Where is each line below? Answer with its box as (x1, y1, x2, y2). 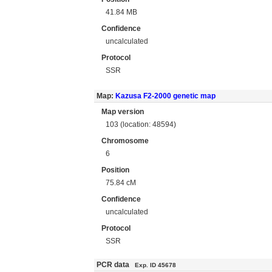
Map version (101, 107, 144, 116)
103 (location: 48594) (106, 120, 177, 129)
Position (101, 166, 129, 174)
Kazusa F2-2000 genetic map (115, 92, 216, 100)
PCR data (96, 260, 135, 269)
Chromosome (101, 137, 149, 145)
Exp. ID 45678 (134, 262, 176, 268)
